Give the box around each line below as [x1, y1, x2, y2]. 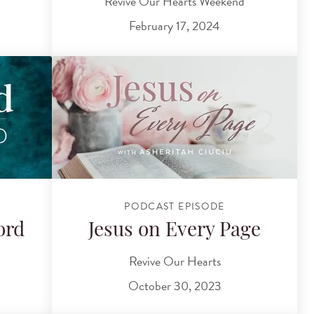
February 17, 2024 [129, 16, 220, 36]
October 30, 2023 [128, 276, 221, 296]
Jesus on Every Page [88, 221, 261, 242]
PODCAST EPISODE [124, 198, 225, 214]
